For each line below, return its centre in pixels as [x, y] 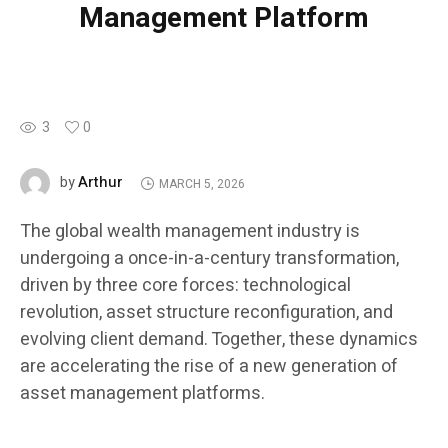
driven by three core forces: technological [185, 286]
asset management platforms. [142, 394]
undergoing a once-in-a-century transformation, [209, 259]
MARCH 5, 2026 [201, 183]
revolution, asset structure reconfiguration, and [206, 313]
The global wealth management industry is [190, 232]
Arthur [100, 182]
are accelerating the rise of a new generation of [209, 367]
